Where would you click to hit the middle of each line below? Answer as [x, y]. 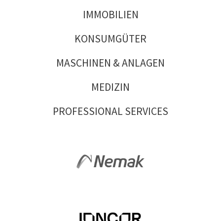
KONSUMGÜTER [110, 39]
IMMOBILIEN [110, 15]
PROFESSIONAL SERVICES [110, 111]
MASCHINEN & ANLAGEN [110, 63]
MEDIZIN [110, 87]
